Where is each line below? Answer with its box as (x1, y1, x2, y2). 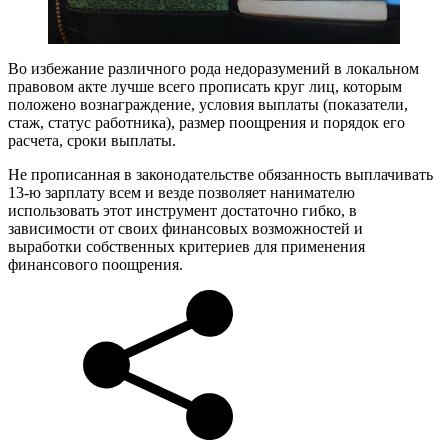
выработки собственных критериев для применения (8, 237, 365, 255)
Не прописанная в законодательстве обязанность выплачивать (8, 165, 433, 183)
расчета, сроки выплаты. (8, 131, 176, 149)
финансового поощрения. (8, 255, 183, 273)
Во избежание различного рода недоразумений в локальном (8, 59, 419, 77)
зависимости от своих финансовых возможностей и (8, 219, 363, 237)
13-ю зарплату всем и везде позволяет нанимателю (8, 183, 355, 201)
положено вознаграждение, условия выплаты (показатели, (8, 95, 408, 113)
